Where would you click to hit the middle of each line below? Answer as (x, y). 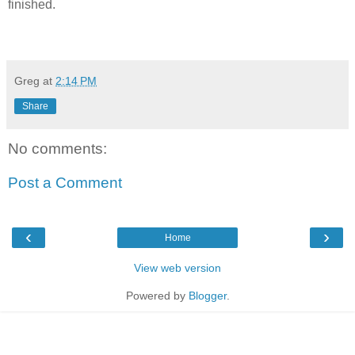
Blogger (207, 295)
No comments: (57, 148)
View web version (177, 267)
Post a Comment (65, 183)
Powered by (157, 295)
